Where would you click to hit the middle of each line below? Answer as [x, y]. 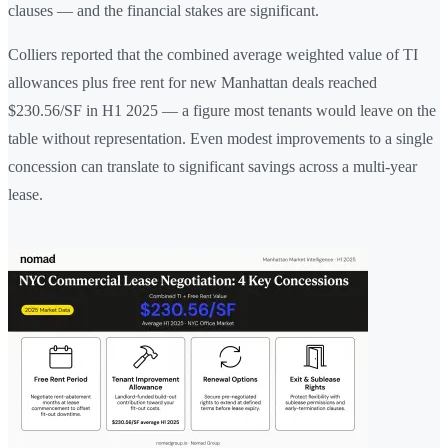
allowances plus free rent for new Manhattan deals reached [192, 82]
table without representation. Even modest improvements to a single [220, 138]
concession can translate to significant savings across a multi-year [212, 166]
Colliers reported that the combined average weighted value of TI [213, 54]
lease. [25, 194]
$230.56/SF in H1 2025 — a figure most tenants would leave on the [222, 110]
